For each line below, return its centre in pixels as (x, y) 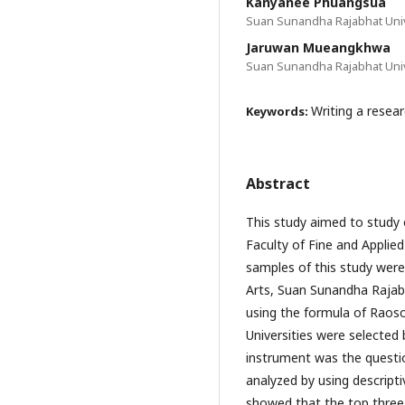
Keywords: (278, 111)
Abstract (278, 184)
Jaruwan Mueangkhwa (318, 47)
